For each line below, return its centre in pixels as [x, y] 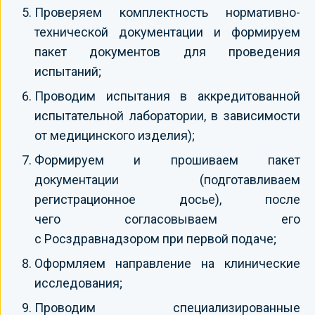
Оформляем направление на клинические [167, 263]
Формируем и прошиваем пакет [167, 160]
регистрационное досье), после [167, 199]
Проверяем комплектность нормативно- [167, 12]
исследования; [78, 283]
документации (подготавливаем [167, 179]
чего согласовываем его [167, 219]
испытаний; [68, 71]
